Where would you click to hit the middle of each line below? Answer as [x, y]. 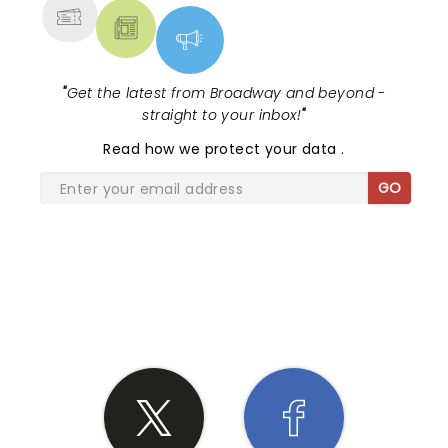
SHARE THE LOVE [224, 288]
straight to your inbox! [222, 115]
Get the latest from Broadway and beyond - [226, 93]
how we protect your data [243, 149]
